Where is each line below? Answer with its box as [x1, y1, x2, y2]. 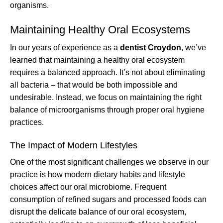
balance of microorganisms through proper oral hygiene [10, 105, 205, 114]
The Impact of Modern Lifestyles [10, 140, 137, 150]
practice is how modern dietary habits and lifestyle [10, 170, 185, 179]
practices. [10, 117, 44, 126]
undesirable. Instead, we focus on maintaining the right [10, 93, 202, 102]
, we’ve [181, 43, 206, 52]
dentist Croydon [120, 43, 181, 52]
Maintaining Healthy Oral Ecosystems [10, 23, 190, 36]
